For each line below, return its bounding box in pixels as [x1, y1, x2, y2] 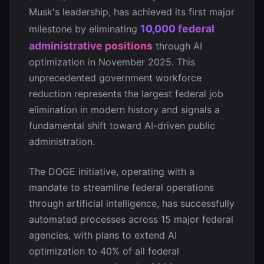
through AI [153, 40, 202, 52]
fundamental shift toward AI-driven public [29, 120, 215, 131]
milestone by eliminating [29, 23, 140, 35]
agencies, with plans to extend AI [29, 229, 177, 241]
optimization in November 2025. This [29, 56, 195, 68]
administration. [29, 136, 95, 147]
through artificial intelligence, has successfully [29, 197, 235, 209]
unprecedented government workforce [29, 72, 202, 84]
